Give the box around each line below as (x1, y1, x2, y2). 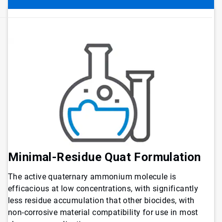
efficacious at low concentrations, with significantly (8, 184, 199, 194)
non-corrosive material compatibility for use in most (8, 208, 198, 218)
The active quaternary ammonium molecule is (8, 172, 176, 182)
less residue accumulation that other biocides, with (8, 196, 195, 206)
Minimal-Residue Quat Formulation (8, 150, 201, 165)
